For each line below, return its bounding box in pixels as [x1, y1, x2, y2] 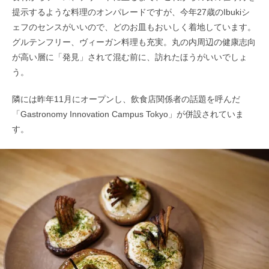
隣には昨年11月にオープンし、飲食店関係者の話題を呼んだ [12, 94, 240, 104]
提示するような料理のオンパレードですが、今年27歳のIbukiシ [12, 7, 250, 17]
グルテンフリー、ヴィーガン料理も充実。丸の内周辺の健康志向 [12, 37, 256, 47]
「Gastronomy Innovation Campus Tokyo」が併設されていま [12, 109, 244, 119]
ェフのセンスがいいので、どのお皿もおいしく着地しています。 [12, 22, 256, 32]
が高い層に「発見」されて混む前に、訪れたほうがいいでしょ [12, 52, 247, 62]
